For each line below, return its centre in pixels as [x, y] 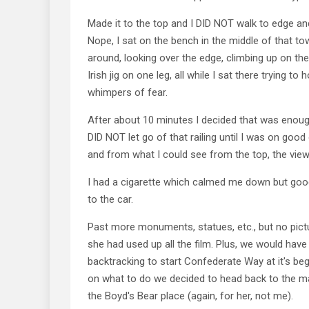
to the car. [110, 199]
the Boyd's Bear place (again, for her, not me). [190, 296]
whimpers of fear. [128, 92]
